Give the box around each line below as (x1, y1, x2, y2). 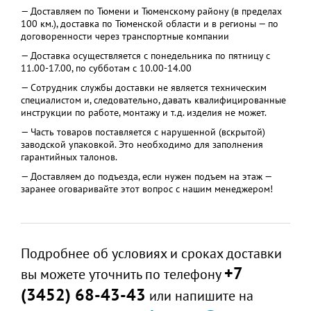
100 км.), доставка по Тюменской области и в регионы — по (21, 17, 278, 30)
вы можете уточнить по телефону (21, 265, 224, 283)
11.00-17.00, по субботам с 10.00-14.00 (21, 62, 192, 74)
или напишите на (146, 287, 253, 305)
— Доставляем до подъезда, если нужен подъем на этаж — (21, 170, 271, 183)
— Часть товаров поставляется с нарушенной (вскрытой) (21, 126, 265, 138)
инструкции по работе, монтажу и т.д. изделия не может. (21, 106, 267, 119)
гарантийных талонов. (21, 151, 117, 163)
